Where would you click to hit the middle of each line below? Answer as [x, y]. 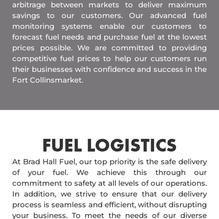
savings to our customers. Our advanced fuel [109, 16]
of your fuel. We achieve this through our [109, 173]
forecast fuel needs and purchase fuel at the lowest [109, 37]
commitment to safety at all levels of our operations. [109, 183]
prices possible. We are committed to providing [109, 48]
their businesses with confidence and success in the [109, 69]
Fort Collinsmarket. [48, 80]
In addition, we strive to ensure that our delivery [109, 194]
